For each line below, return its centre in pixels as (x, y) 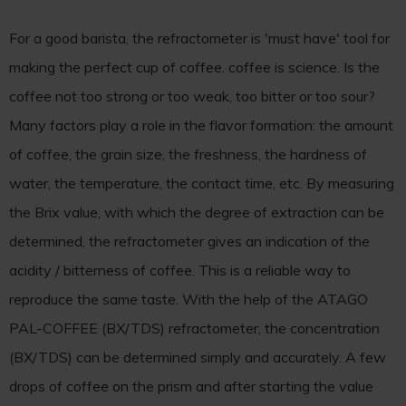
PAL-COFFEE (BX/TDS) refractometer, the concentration (194, 329)
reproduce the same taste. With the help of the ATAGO (188, 300)
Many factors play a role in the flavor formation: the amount (201, 126)
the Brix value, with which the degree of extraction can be (197, 213)
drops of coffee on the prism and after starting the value (191, 387)
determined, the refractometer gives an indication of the (189, 242)
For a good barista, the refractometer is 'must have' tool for (199, 39)
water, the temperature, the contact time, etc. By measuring (202, 184)
